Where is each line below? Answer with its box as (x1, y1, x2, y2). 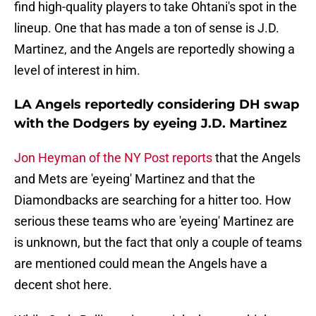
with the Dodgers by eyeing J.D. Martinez (14, 116, 287, 132)
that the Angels (212, 150, 300, 166)
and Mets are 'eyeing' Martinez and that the (14, 171, 255, 187)
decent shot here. (14, 277, 112, 293)
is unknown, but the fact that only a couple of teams (14, 235, 302, 250)
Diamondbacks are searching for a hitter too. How (14, 193, 291, 208)
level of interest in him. (14, 63, 140, 78)
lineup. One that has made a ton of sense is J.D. (14, 20, 279, 36)
